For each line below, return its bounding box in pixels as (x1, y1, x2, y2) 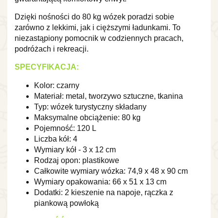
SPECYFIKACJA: (15, 62, 79, 71)
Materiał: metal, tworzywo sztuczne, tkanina (34, 91, 183, 100)
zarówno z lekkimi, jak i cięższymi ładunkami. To (15, 23, 181, 32)
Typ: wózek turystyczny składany (34, 102, 146, 111)
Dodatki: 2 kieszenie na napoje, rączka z (34, 188, 173, 197)
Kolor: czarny (34, 81, 79, 90)
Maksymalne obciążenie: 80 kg (34, 113, 141, 122)
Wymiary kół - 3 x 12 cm (34, 145, 116, 154)
